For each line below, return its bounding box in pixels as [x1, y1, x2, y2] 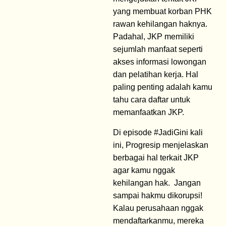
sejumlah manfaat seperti [113, 45, 203, 54]
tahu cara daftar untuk [113, 95, 190, 104]
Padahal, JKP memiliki [113, 32, 194, 41]
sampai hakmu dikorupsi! [113, 191, 202, 200]
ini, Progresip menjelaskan [113, 140, 208, 149]
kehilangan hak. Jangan [113, 178, 201, 187]
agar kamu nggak [113, 165, 175, 175]
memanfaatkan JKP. [113, 108, 184, 117]
